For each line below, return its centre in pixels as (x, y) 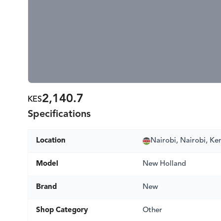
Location (51, 141)
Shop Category (62, 210)
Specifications (59, 114)
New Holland (164, 164)
